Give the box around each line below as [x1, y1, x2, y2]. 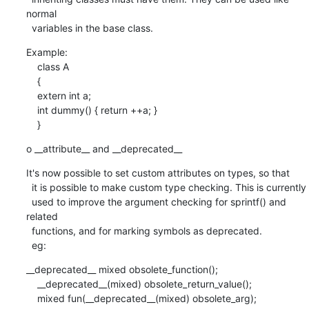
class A [26, 60, 37, 72]
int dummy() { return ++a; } [26, 103, 37, 116]
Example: [26, 46, 68, 58]
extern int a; [26, 89, 37, 101]
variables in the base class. [31, 21, 153, 34]
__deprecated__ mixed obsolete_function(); [26, 263, 218, 275]
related [26, 210, 58, 222]
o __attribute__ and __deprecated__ [26, 142, 182, 154]
